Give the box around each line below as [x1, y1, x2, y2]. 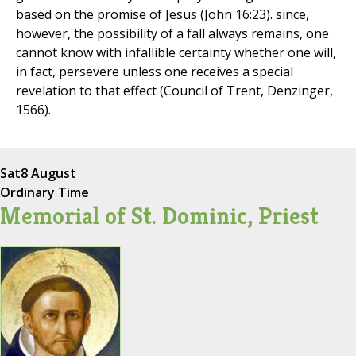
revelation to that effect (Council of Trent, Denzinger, [16, 82, 333, 100]
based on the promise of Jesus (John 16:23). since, [16, 6, 309, 24]
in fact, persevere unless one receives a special [16, 63, 293, 81]
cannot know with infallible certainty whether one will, [16, 44, 336, 62]
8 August [21, 164, 76, 183]
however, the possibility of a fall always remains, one [16, 25, 329, 43]
